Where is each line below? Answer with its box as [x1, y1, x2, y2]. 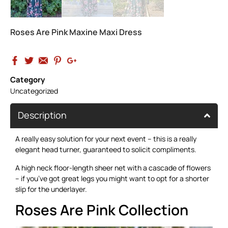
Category [10, 74, 45, 85]
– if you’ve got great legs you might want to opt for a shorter [15, 173, 209, 183]
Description [18, 109, 67, 122]
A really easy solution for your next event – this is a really [15, 134, 196, 144]
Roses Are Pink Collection [15, 200, 188, 220]
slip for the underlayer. [15, 184, 87, 194]
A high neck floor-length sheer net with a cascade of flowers [15, 162, 211, 173]
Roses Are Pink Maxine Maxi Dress [10, 26, 142, 38]
